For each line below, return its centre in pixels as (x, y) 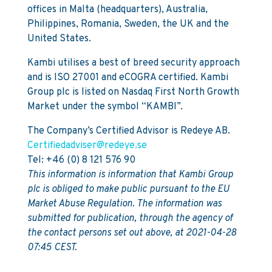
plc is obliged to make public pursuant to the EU (128, 189)
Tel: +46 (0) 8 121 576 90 (81, 160)
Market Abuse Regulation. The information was (124, 204)
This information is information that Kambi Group (130, 175)
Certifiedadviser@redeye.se (87, 146)
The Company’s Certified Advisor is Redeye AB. (128, 131)
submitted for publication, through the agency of (130, 219)
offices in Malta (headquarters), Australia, (117, 10)
